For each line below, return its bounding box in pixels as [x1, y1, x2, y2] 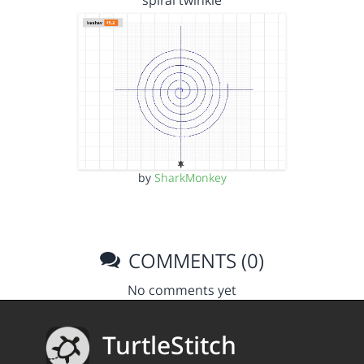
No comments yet [128, 280, 236, 299]
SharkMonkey [154, 169, 227, 185]
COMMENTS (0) [123, 246, 265, 274]
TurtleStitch [102, 328, 236, 362]
